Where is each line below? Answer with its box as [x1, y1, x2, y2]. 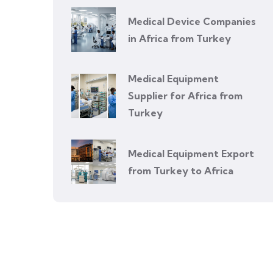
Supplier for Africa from [128, 90, 243, 102]
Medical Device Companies [128, 15, 256, 27]
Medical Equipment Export [128, 147, 254, 160]
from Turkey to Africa [128, 164, 233, 177]
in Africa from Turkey [128, 32, 231, 44]
